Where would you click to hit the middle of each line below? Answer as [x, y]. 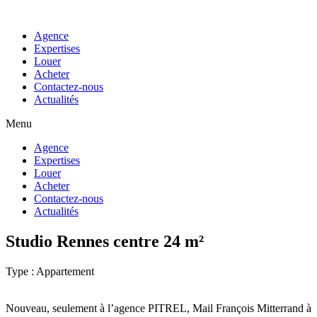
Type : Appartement [50, 271]
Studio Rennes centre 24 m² [105, 241]
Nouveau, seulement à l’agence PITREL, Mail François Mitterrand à [158, 308]
